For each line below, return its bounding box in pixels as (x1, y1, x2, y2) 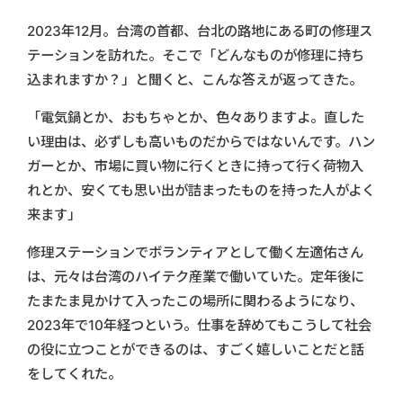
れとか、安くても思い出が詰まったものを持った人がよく (27, 181, 375, 199)
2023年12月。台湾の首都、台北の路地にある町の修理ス (27, 22, 372, 40)
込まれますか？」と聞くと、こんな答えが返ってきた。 (27, 70, 363, 88)
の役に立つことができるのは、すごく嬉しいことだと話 (27, 340, 364, 358)
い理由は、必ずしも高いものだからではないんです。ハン (27, 132, 375, 150)
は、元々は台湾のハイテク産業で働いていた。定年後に (27, 267, 364, 285)
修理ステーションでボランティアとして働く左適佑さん (27, 243, 363, 261)
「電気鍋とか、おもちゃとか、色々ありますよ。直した (27, 108, 364, 126)
